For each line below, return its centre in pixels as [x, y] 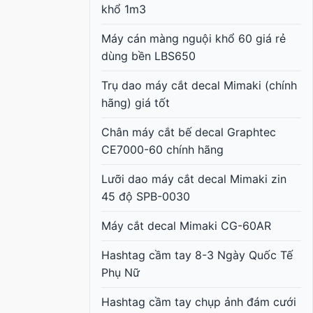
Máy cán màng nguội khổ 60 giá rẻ [194, 38]
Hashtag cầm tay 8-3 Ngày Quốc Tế [197, 255]
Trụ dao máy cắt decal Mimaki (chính [199, 85]
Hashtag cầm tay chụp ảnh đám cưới [199, 301]
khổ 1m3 [124, 9]
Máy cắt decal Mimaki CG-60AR [186, 225]
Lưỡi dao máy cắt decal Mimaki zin [194, 179]
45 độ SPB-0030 [146, 196]
